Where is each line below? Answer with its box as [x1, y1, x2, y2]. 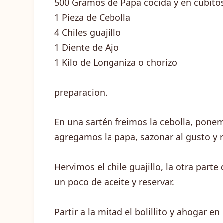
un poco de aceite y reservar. [54, 176, 174, 188]
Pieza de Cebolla [62, 11, 130, 23]
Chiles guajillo [62, 26, 121, 38]
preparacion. [54, 86, 108, 98]
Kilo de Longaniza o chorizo [62, 56, 177, 68]
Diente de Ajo [62, 41, 119, 53]
